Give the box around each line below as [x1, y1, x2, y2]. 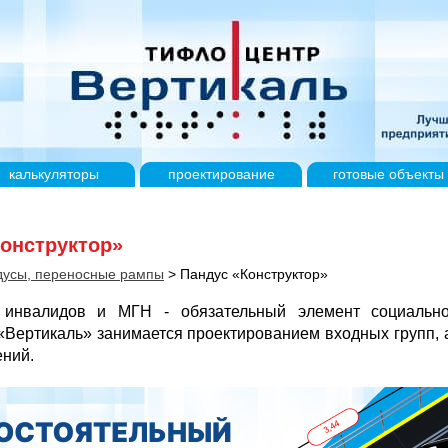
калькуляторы [9, 166, 100, 182]
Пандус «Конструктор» [180, 265, 328, 282]
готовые [332, 166, 385, 182]
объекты [384, 166, 444, 182]
